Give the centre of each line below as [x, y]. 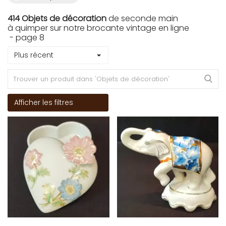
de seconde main [142, 18]
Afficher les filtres [44, 102]
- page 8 [26, 38]
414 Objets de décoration [57, 18]
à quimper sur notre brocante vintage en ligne [98, 28]
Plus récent [34, 55]
